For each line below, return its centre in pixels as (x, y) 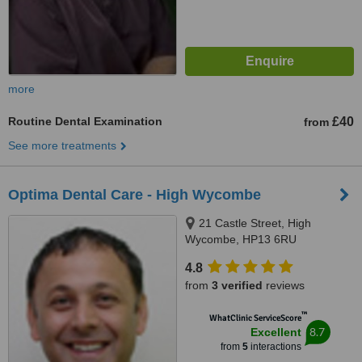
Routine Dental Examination (85, 121)
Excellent (276, 332)
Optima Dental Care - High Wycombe (135, 195)
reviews (284, 285)
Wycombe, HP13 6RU (241, 239)
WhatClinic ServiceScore (255, 318)
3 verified (237, 285)
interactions (274, 347)
